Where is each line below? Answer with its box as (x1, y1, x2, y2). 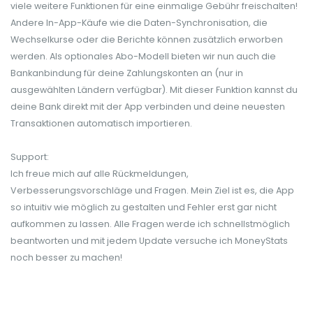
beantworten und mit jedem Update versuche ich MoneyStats (10, 234, 288, 247)
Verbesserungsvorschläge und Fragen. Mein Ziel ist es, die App (10, 184, 294, 196)
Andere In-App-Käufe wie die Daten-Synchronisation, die (10, 16, 268, 29)
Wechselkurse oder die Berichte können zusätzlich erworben (10, 33, 283, 45)
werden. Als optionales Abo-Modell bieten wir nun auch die (10, 50, 276, 62)
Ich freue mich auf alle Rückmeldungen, (10, 167, 189, 180)
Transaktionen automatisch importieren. (10, 117, 192, 129)
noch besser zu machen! (10, 251, 122, 263)
